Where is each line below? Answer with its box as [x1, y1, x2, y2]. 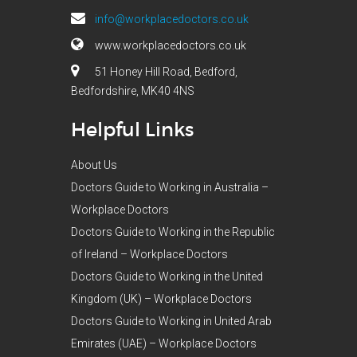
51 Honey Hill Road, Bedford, [95, 65, 237, 78]
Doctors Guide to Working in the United [71, 269, 263, 283]
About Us [71, 158, 117, 171]
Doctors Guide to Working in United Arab [71, 314, 272, 328]
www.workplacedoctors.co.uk [95, 38, 246, 52]
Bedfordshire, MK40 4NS [71, 84, 194, 97]
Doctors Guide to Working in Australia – [71, 180, 269, 194]
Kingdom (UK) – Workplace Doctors [71, 292, 252, 305]
